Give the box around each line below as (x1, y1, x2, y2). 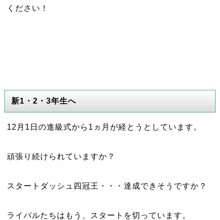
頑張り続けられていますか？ (6, 152, 115, 161)
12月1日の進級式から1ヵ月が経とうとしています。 (6, 123, 202, 131)
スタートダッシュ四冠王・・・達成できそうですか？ (6, 182, 207, 190)
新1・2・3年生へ (11, 97, 76, 105)
